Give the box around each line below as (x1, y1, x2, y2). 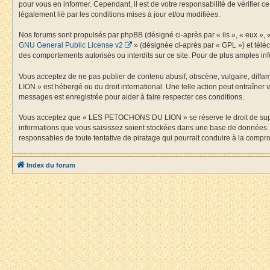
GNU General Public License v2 (19, 41, 123, 49)
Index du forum (27, 161, 75, 169)
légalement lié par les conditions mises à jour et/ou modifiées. (19, 10, 220, 19)
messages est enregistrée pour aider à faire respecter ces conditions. (19, 92, 244, 101)
